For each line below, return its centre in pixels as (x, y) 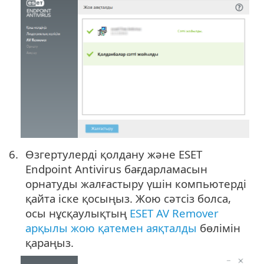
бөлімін (219, 228)
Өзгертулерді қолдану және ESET (114, 154)
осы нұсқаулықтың (77, 213)
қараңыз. (49, 243)
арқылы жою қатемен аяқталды (111, 228)
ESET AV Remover (174, 213)
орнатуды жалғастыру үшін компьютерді (136, 184)
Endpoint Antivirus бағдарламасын (116, 169)
